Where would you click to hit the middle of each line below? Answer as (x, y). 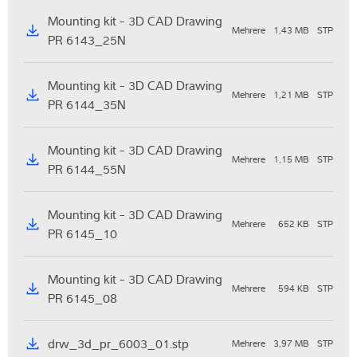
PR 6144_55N (87, 169)
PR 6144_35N (87, 105)
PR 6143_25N (87, 40)
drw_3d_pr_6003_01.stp (118, 344)
